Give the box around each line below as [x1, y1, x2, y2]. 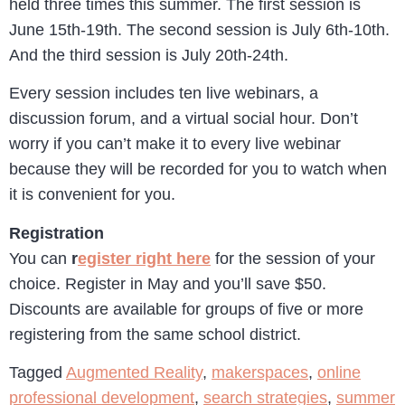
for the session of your [211, 249, 375, 268]
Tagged [9, 363, 66, 382]
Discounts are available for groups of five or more [9, 299, 363, 318]
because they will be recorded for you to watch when [9, 160, 387, 179]
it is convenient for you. [9, 185, 175, 204]
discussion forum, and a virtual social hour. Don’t [9, 109, 358, 128]
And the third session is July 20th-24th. [9, 45, 288, 64]
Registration [9, 223, 104, 242]
